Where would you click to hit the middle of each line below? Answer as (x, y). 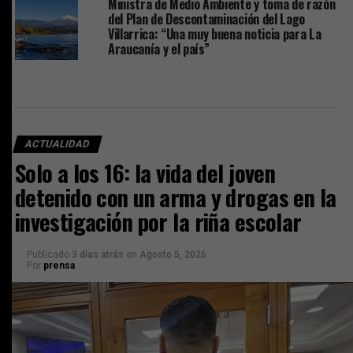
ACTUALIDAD (57, 143)
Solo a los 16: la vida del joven (145, 172)
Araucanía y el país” (158, 48)
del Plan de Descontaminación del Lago (206, 19)
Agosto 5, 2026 (173, 254)
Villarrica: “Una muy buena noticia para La (214, 33)
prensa (59, 265)
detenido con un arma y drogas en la (175, 197)
